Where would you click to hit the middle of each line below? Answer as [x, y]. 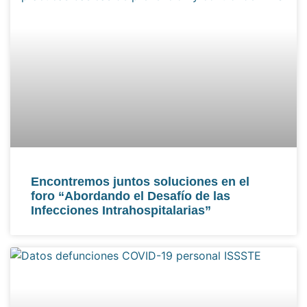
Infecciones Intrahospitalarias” [121, 211]
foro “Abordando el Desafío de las [131, 196]
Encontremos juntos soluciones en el [140, 182]
